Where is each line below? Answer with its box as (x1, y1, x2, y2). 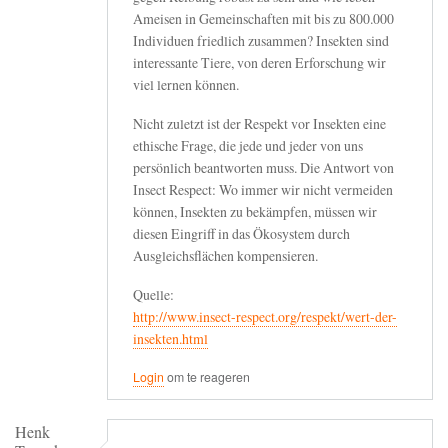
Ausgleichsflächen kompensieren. (133, 246, 318, 266)
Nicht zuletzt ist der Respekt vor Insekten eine (133, 114, 386, 134)
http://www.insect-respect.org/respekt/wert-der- (133, 306, 397, 326)
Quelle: (133, 284, 174, 304)
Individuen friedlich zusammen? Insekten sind (133, 31, 389, 51)
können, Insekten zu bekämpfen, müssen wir (133, 202, 377, 222)
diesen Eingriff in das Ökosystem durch (133, 224, 350, 244)
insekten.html (133, 328, 208, 348)
